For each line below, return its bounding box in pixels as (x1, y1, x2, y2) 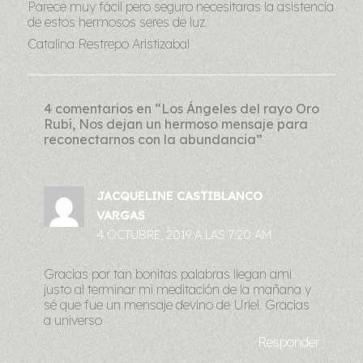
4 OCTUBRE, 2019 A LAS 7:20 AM (96, 227, 272, 243)
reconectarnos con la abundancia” (44, 131, 263, 148)
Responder (258, 334, 319, 351)
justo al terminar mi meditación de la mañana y (44, 281, 311, 298)
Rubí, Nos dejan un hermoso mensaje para (44, 116, 308, 133)
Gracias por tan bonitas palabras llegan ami (44, 266, 292, 283)
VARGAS (96, 207, 146, 224)
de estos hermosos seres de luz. (28, 14, 207, 31)
